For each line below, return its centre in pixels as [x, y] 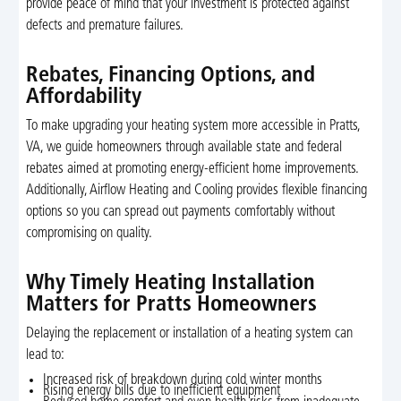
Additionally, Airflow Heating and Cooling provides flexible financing [196, 191]
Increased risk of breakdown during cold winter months [183, 380]
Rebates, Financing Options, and [170, 76]
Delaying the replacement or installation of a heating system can [189, 334]
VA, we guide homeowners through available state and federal [183, 148]
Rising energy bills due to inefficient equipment [162, 392]
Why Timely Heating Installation [170, 284]
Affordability [83, 97]
